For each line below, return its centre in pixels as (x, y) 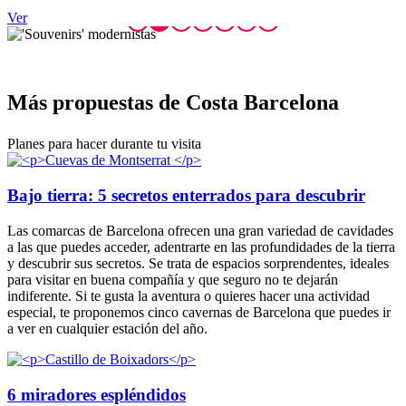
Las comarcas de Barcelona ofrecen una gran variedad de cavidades (200, 230)
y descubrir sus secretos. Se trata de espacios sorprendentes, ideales (198, 263)
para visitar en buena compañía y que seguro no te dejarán (173, 279)
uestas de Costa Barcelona (218, 103)
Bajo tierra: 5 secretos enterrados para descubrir (186, 196)
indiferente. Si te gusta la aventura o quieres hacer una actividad (188, 295)
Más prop (52, 103)
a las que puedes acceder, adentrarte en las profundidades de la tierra (201, 246)
